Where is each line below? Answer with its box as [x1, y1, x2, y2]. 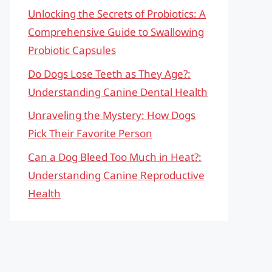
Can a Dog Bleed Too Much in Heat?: [28, 149, 202, 164]
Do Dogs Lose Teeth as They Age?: [28, 66, 191, 81]
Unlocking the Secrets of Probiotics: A [28, 7, 206, 21]
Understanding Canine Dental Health [28, 84, 208, 99]
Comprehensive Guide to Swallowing [28, 25, 204, 39]
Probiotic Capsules [28, 43, 116, 57]
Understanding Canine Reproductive [28, 168, 205, 182]
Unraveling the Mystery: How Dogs [28, 108, 195, 122]
